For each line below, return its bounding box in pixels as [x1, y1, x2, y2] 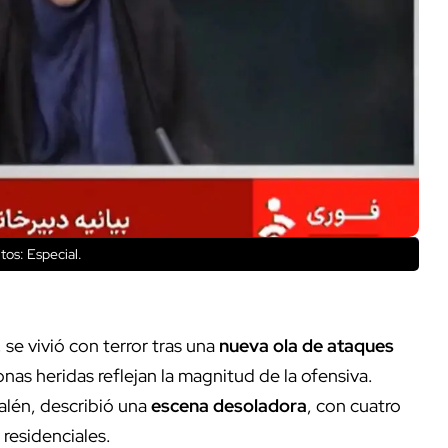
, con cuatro [307, 394, 401, 418]
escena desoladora [151, 394, 307, 418]
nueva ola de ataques [219, 334, 394, 358]
